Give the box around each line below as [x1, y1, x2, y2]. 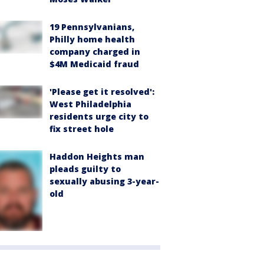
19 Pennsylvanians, [49, 21, 134, 32]
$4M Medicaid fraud [49, 58, 139, 70]
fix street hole [49, 123, 114, 134]
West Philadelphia [49, 98, 131, 110]
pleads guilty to [49, 163, 121, 174]
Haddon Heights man [49, 150, 144, 162]
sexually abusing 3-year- [49, 175, 159, 187]
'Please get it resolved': [49, 85, 154, 97]
